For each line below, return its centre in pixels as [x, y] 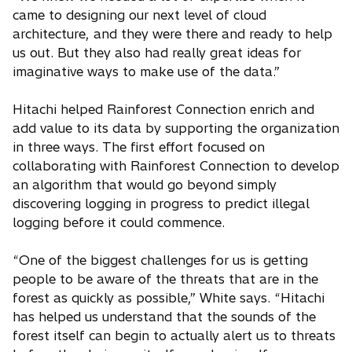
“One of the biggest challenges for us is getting [160, 260]
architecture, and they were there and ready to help [172, 34]
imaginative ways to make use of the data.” [146, 72]
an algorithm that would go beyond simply [145, 185]
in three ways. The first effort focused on [139, 147]
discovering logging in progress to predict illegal [161, 204]
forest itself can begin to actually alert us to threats [174, 336]
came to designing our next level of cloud [139, 15]
